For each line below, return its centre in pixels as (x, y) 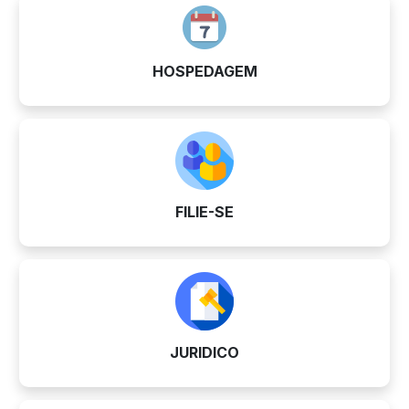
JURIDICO (204, 352)
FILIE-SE (204, 211)
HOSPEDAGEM (204, 71)
